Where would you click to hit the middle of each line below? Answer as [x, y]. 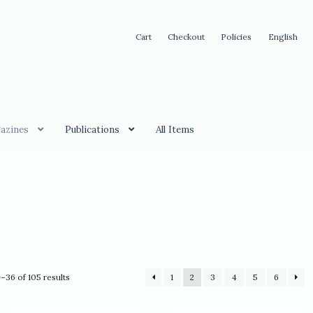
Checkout [186, 36]
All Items [175, 130]
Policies [236, 36]
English [283, 36]
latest [80, 301]
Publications [92, 130]
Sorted [83, 276]
